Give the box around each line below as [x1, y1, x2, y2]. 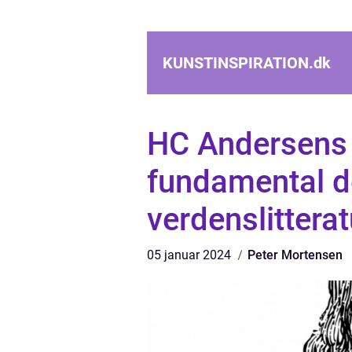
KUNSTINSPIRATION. [163, 53, 313, 72]
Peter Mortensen [247, 247, 343, 262]
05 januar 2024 [147, 247, 234, 262]
